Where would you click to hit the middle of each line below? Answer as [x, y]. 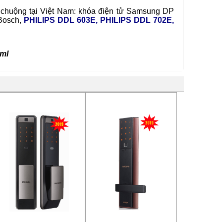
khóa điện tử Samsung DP [126, 11]
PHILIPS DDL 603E [60, 20]
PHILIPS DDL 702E [136, 20]
